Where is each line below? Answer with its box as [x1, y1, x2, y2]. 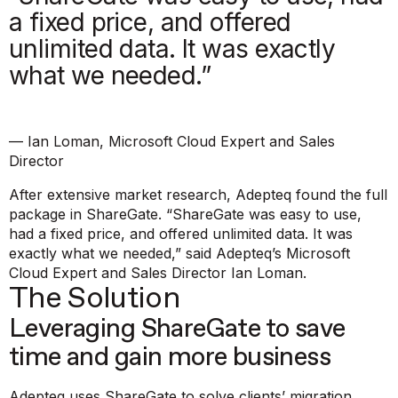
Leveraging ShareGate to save [9, 316, 346, 343]
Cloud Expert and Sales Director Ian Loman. [9, 264, 306, 283]
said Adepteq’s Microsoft [186, 244, 350, 263]
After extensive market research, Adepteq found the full [9, 186, 387, 204]
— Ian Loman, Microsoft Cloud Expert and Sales [9, 132, 335, 151]
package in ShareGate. [9, 205, 166, 224]
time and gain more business [9, 345, 331, 371]
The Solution [9, 284, 179, 314]
